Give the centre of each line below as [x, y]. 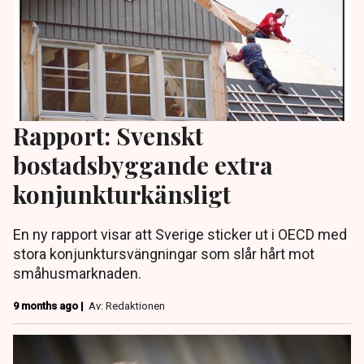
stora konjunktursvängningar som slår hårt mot [164, 253]
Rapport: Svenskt [108, 135]
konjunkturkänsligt [122, 193]
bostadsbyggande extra [143, 164]
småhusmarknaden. [77, 273]
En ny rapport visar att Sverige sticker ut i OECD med [180, 234]
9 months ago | [50, 305]
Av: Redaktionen [127, 305]
